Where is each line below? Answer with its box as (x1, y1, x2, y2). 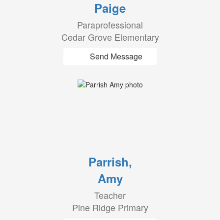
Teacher (94, 189, 126, 201)
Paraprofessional (77, 18, 143, 31)
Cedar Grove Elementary (61, 30, 159, 43)
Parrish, (88, 153, 132, 170)
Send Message (89, 51, 142, 62)
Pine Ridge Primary (72, 201, 148, 214)
